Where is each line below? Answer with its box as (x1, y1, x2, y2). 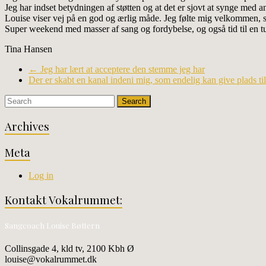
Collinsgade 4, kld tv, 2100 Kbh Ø (5, 243, 134, 254)
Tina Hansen (5, 44, 52, 55)
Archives (5, 118, 49, 134)
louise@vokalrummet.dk (5, 254, 97, 265)
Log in (28, 170, 53, 181)
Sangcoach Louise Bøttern (5, 220, 100, 231)
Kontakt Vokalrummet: (5, 192, 122, 208)
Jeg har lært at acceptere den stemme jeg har (38, 64, 205, 75)
